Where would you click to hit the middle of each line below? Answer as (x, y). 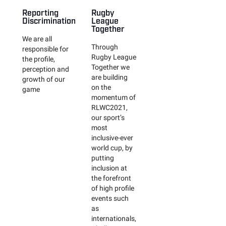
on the (101, 87)
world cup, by (112, 148)
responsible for (45, 49)
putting (103, 158)
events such (110, 198)
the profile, (39, 59)
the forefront (111, 178)
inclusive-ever (112, 138)
